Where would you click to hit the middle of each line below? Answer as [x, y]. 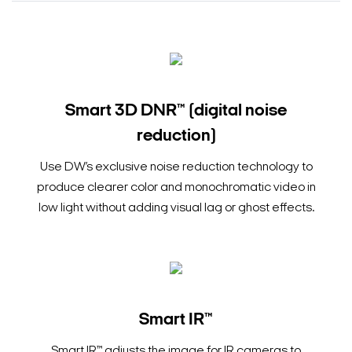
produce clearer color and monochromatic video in [176, 188]
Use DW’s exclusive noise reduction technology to [176, 168]
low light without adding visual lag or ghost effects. [176, 209]
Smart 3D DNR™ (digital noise [176, 112]
